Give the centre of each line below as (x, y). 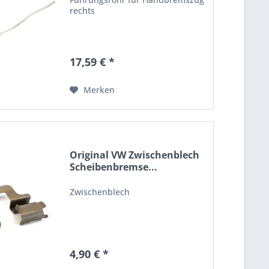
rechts (83, 11)
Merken (99, 90)
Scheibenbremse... (114, 167)
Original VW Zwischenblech (135, 155)
